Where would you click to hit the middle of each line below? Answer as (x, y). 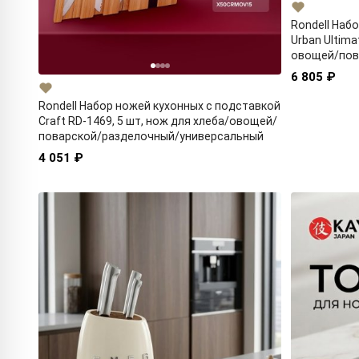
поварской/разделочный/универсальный (151, 137)
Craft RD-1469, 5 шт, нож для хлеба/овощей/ (158, 121)
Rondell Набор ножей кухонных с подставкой (159, 106)
